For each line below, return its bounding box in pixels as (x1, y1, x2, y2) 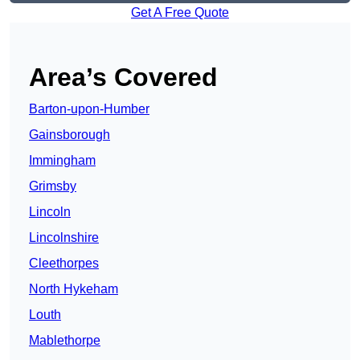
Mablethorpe (29, 333, 100, 348)
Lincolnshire (29, 231, 99, 245)
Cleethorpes (29, 256, 99, 271)
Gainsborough (29, 128, 110, 142)
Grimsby (29, 179, 76, 194)
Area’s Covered (29, 63, 218, 92)
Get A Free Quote (131, 6, 229, 20)
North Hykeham (29, 282, 118, 297)
